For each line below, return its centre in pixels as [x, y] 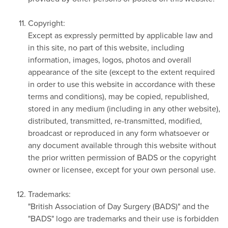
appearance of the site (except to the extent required [121, 72]
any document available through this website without [122, 145]
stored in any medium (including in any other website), [124, 108]
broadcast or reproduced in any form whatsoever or [119, 133]
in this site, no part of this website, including [106, 47]
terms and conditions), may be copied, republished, [119, 96]
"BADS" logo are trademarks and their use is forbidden [123, 218]
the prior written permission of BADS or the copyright [122, 157]
